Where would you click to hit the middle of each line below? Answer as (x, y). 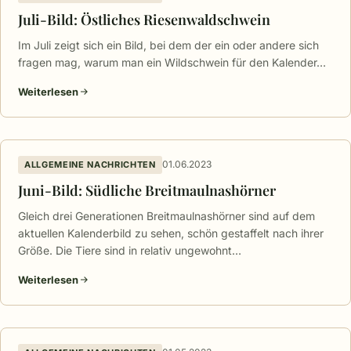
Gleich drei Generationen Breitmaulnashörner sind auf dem (166, 215)
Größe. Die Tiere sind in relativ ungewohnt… (130, 250)
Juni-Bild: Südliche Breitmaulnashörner (147, 190)
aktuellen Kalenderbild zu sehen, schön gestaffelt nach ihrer (171, 233)
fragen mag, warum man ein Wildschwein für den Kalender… (172, 62)
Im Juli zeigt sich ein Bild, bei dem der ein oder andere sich (168, 45)
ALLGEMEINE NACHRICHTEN (90, 164)
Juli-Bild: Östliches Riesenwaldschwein (144, 19)
